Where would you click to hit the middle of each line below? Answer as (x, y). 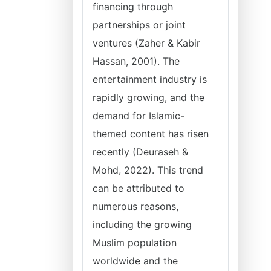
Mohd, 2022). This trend (148, 170)
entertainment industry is (150, 79)
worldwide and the (135, 261)
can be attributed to (139, 188)
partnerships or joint (139, 25)
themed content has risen (151, 134)
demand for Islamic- (139, 116)
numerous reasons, (135, 206)
